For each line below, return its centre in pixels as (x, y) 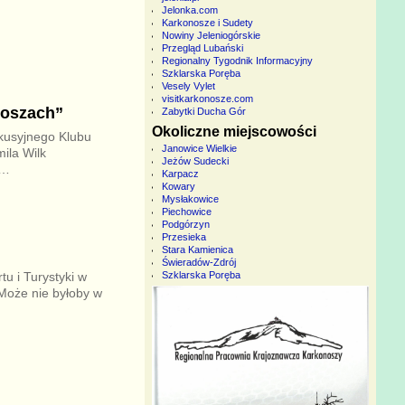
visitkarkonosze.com (207, 99)
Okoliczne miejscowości (234, 132)
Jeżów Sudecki (195, 160)
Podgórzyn (185, 224)
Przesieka (184, 236)
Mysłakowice (190, 198)
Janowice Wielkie (199, 148)
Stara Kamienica (197, 249)
